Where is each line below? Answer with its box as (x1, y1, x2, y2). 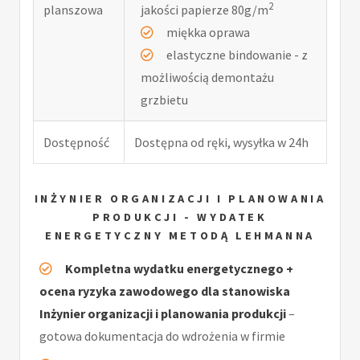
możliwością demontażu (141, 69, 274, 86)
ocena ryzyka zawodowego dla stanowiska (39, 282, 290, 299)
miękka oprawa (166, 24, 250, 41)
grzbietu (141, 92, 188, 108)
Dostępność (43, 134, 109, 151)
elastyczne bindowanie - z (166, 47, 308, 63)
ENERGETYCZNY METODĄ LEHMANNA (45, 228, 315, 243)
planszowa (43, 2, 103, 18)
